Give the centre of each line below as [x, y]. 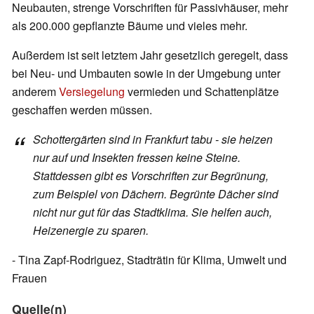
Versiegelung [92, 92]
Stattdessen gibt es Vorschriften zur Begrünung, [151, 176]
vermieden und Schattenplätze [202, 92]
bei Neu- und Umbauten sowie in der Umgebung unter [146, 74]
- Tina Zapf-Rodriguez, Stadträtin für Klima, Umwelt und [149, 260]
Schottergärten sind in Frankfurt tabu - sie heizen [153, 139]
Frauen [29, 278]
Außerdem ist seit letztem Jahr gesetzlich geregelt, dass [150, 55]
